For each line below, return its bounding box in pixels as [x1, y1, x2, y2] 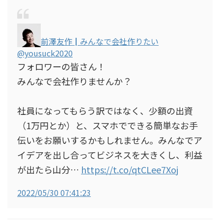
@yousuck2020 [17, 47, 73, 59]
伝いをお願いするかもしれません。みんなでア [17, 134, 202, 146]
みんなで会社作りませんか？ [17, 75, 132, 87]
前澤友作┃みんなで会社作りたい [41, 35, 159, 47]
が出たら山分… [17, 163, 81, 176]
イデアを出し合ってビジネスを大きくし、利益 [17, 148, 202, 161]
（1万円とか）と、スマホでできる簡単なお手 [17, 119, 198, 132]
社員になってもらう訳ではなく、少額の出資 [17, 104, 193, 117]
